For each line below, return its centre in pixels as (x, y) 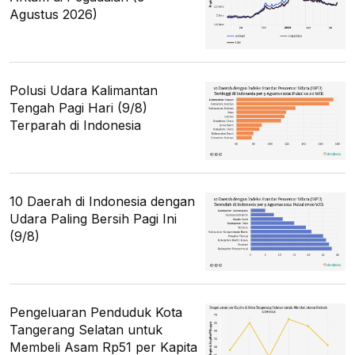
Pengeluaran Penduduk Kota (96, 313)
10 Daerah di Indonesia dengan (102, 201)
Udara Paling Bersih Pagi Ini (93, 218)
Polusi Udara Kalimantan (84, 90)
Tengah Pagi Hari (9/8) (78, 107)
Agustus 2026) (53, 14)
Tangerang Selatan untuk (86, 330)
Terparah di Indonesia (75, 125)
